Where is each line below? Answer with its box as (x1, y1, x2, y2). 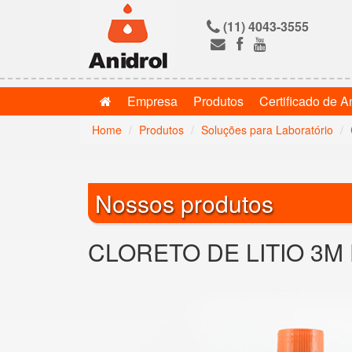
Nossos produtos (95, 186, 273, 220)
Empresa (127, 92, 178, 110)
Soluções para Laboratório (201, 122, 333, 137)
